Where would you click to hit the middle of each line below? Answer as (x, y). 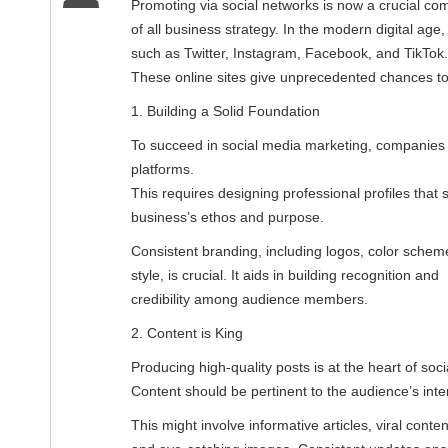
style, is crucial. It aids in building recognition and (285, 274)
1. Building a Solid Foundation (225, 110)
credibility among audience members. (249, 298)
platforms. (162, 168)
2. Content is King (187, 332)
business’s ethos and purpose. (227, 216)
